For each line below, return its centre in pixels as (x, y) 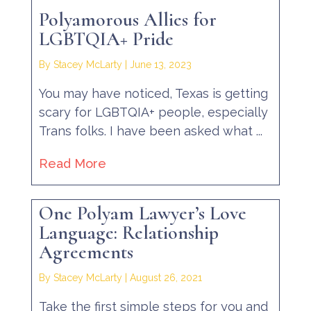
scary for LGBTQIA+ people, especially (153, 112)
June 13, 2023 (160, 64)
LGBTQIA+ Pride (106, 39)
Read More (72, 163)
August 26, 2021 (166, 278)
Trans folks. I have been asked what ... (150, 131)
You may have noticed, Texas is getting (153, 93)
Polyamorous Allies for (127, 19)
